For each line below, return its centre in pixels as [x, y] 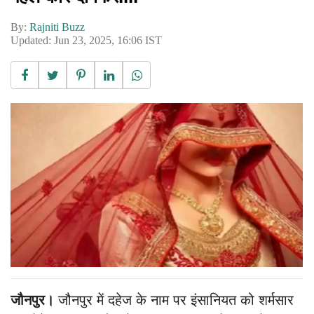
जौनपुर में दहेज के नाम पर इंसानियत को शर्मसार [176, 300]
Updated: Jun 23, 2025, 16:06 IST [86, 40]
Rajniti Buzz [57, 27]
